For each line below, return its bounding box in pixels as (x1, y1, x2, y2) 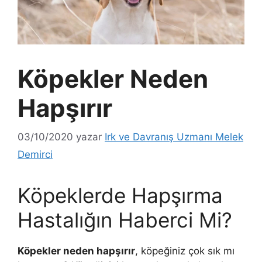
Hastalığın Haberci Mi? (18, 207, 232, 232)
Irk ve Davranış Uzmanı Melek (105, 130, 243, 143)
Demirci (18, 148, 53, 160)
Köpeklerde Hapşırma (18, 182, 223, 208)
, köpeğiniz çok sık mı (135, 244, 235, 257)
